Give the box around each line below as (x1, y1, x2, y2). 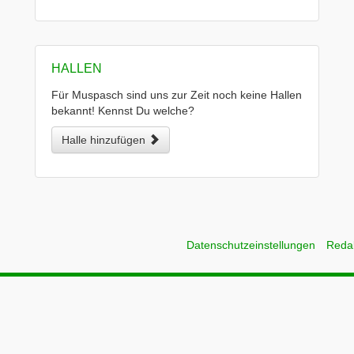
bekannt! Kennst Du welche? (51, 104, 194, 117)
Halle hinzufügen (62, 134, 149, 146)
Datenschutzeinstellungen (186, 239, 315, 251)
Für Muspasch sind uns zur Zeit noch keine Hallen (51, 88, 302, 101)
